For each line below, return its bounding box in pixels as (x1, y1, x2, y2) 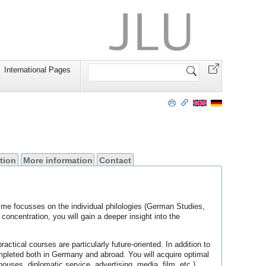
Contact (99, 155, 132, 165)
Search (87, 61, 112, 70)
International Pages (4, 65, 71, 75)
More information (23, 155, 93, 165)
